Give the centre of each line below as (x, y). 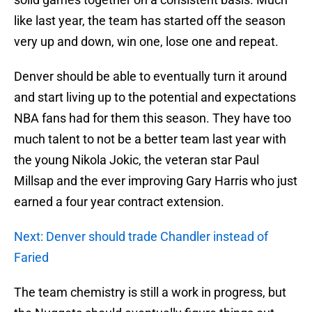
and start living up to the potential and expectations (155, 97)
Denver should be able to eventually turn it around (150, 77)
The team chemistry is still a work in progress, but (150, 292)
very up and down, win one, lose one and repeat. (146, 42)
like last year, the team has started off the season (150, 21)
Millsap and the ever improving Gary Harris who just (156, 181)
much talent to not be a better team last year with (150, 139)
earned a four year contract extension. (119, 202)
